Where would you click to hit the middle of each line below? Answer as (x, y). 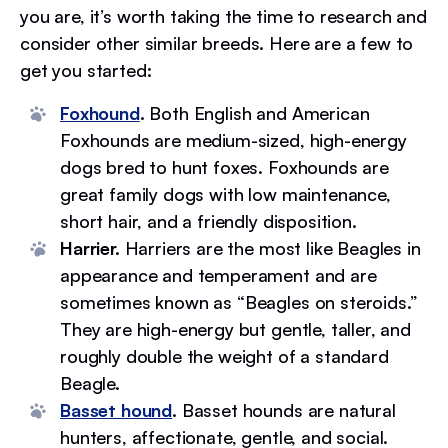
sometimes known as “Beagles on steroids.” (239, 302)
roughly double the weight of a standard (224, 356)
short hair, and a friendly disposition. (208, 221)
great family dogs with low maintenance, (225, 194)
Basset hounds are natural (286, 410)
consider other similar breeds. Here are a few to (217, 43)
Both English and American (257, 113)
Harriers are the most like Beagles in (272, 248)
